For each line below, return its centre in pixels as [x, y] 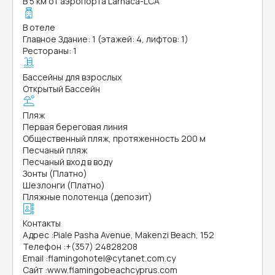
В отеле [39, 27]
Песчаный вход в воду [68, 162]
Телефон [42, 246]
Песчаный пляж [55, 150]
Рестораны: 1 [50, 51]
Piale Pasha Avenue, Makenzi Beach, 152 [134, 235]
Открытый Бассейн [61, 89]
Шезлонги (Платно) [64, 185]
